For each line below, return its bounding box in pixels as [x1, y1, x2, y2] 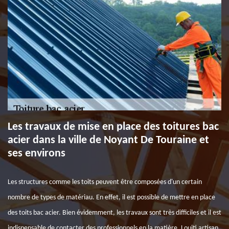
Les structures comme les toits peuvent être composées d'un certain [8, 178, 202, 186]
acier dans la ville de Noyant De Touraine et [8, 134, 209, 146]
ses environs [8, 148, 65, 159]
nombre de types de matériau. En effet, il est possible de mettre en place [8, 194, 215, 201]
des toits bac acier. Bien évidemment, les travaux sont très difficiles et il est [8, 209, 221, 217]
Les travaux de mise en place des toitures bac [8, 121, 219, 133]
